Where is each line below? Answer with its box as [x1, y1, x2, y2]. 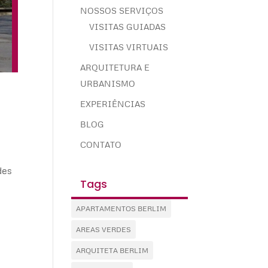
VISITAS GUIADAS [89, 22, 166, 32]
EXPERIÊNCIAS [80, 99, 146, 109]
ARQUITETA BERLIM [76, 246, 149, 255]
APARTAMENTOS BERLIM [76, 204, 167, 214]
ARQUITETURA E [80, 62, 150, 73]
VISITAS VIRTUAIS [89, 42, 169, 53]
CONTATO [80, 139, 122, 150]
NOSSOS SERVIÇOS [80, 5, 164, 16]
